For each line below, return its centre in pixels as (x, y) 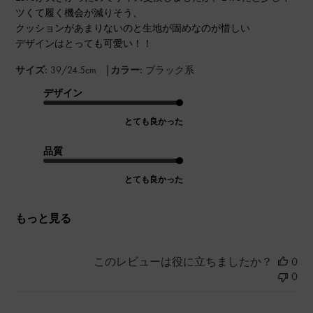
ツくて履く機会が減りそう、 (79, 13)
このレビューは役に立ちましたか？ (183, 262)
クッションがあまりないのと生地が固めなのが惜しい (133, 28)
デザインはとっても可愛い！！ (84, 44)
